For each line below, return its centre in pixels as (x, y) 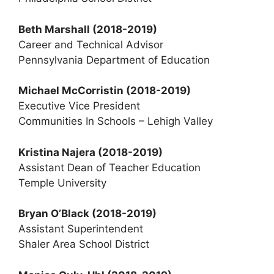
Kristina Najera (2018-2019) (91, 152)
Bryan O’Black (55, 213)
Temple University (62, 183)
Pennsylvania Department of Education (114, 60)
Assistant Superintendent (81, 229)
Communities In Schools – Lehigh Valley (116, 121)
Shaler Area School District (84, 244)
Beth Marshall (55, 29)
